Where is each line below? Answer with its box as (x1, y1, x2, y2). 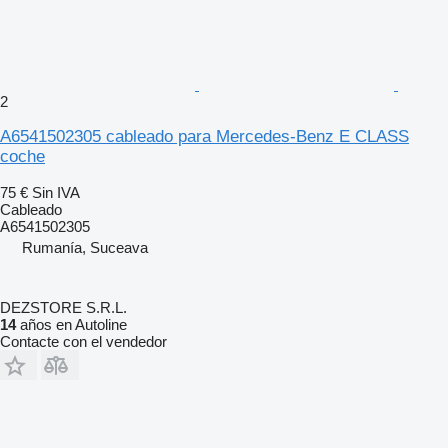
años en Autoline (16, 315, 127, 333)
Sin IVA (32, 183, 80, 201)
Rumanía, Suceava (22, 238, 148, 256)
